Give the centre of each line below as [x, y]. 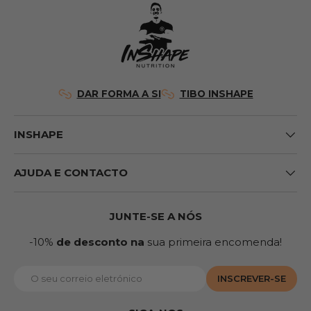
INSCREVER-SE [252, 278]
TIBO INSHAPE [216, 94]
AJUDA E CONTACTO [71, 173]
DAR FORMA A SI [119, 94]
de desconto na [100, 242]
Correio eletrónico [61, 272]
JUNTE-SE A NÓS [155, 217]
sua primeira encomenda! [213, 242]
